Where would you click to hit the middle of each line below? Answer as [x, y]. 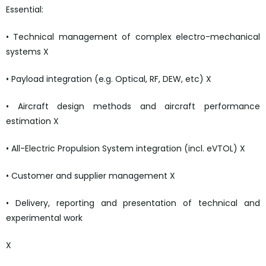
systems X [27, 52]
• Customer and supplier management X [91, 176]
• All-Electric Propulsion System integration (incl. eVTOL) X [126, 149]
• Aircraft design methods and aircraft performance [133, 107]
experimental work [44, 218]
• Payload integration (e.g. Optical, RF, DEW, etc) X [109, 79]
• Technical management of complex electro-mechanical [133, 37]
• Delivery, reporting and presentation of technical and [133, 203]
